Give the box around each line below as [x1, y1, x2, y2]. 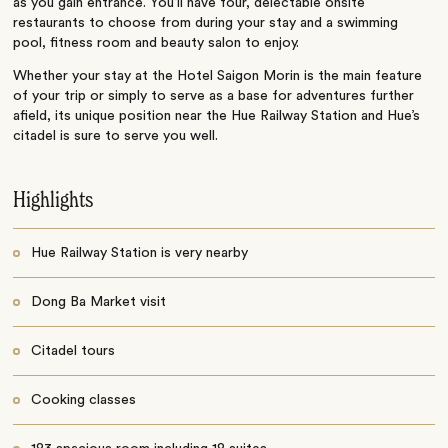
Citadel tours [30, 343, 115, 358]
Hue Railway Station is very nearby [30, 245, 248, 260]
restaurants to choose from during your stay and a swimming [13, 15, 399, 30]
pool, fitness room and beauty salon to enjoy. [13, 35, 300, 50]
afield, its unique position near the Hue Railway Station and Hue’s [13, 108, 421, 123]
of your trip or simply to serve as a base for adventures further [13, 88, 415, 103]
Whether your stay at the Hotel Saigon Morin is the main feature [13, 68, 423, 83]
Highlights [13, 189, 94, 212]
